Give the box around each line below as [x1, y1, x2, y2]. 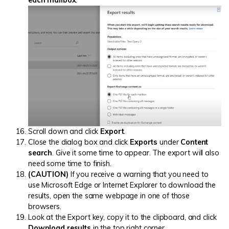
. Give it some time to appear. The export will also [52, 148, 219, 157]
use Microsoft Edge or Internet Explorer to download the [28, 180, 216, 190]
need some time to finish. [28, 158, 111, 168]
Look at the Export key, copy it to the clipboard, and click [28, 212, 217, 222]
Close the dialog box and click [28, 137, 130, 147]
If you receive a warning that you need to [68, 169, 209, 179]
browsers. [28, 201, 61, 211]
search [28, 148, 53, 157]
